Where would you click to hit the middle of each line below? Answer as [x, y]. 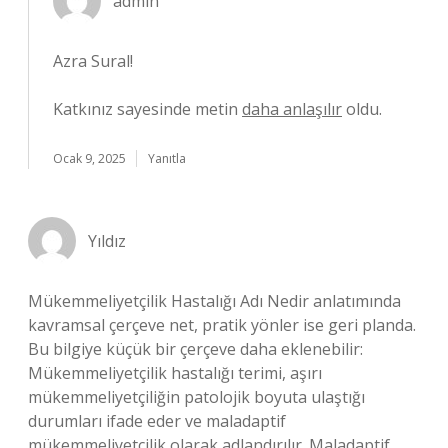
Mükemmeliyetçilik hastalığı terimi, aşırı [175, 373]
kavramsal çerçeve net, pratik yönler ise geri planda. [222, 325]
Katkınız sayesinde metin [147, 109]
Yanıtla [167, 158]
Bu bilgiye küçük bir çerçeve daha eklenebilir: [195, 349]
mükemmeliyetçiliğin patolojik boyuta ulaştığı [196, 397]
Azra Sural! [93, 61]
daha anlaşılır [292, 109]
